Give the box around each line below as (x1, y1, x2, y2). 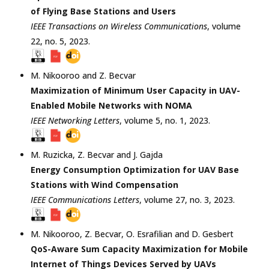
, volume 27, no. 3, (139, 193, 214, 205)
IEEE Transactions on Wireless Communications (31, 20, 207, 32)
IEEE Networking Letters (31, 114, 119, 126)
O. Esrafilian (126, 228, 172, 240)
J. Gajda (133, 148, 163, 160)
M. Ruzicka (31, 148, 73, 160)
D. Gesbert (192, 228, 234, 240)
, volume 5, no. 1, (119, 114, 189, 126)
